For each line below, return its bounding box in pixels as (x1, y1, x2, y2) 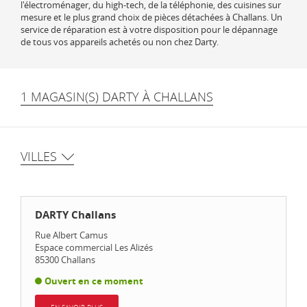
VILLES (21, 148, 57, 164)
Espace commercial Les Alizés (35, 241, 153, 254)
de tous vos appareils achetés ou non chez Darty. (21, 36, 219, 48)
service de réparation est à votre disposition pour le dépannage (21, 23, 278, 36)
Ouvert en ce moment (45, 275, 143, 287)
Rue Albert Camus (35, 229, 108, 241)
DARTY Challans (35, 208, 116, 222)
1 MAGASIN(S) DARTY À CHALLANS (21, 88, 213, 105)
